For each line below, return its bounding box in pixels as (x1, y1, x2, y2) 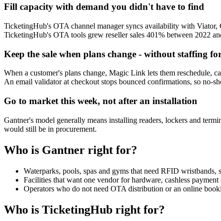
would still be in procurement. (4, 124, 97, 133)
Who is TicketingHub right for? (4, 203, 165, 216)
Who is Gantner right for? (4, 143, 137, 156)
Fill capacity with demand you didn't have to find (4, 1, 204, 12)
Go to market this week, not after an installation (4, 96, 197, 107)
